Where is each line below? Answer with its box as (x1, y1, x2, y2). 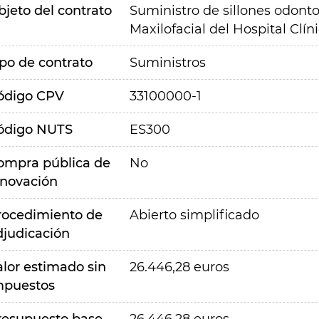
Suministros (129, 55, 206, 70)
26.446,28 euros (129, 259, 229, 275)
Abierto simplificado (129, 207, 259, 223)
